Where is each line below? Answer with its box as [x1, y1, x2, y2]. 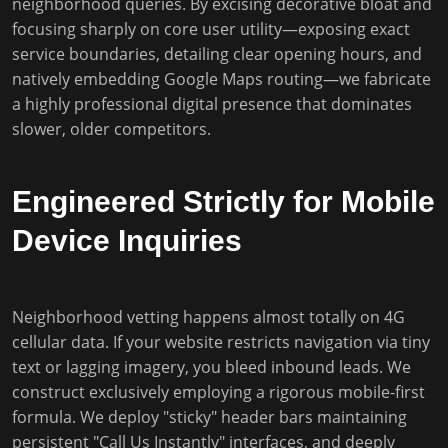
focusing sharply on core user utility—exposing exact [12, 18, 410, 40]
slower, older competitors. [12, 118, 211, 140]
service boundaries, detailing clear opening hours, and [12, 43, 422, 65]
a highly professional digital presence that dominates [12, 93, 412, 115]
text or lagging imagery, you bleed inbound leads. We [12, 356, 411, 378]
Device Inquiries [12, 224, 242, 257]
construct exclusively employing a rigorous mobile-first [12, 381, 425, 403]
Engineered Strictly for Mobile [12, 185, 435, 218]
